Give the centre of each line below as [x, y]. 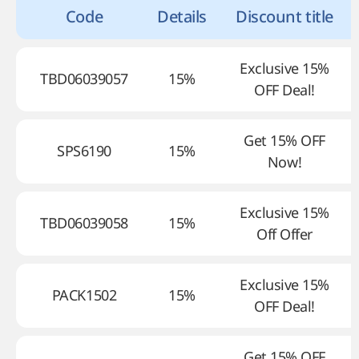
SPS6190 [84, 151]
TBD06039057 [84, 79]
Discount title [284, 16]
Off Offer [284, 234]
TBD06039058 [84, 223]
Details [182, 16]
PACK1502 [84, 295]
